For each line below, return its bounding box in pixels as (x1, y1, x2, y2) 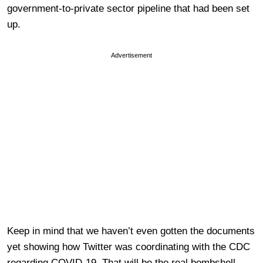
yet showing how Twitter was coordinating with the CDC (7, 241, 250, 252)
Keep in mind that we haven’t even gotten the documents (7, 225, 255, 237)
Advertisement (111, 51, 152, 59)
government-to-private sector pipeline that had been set (7, 2, 249, 14)
